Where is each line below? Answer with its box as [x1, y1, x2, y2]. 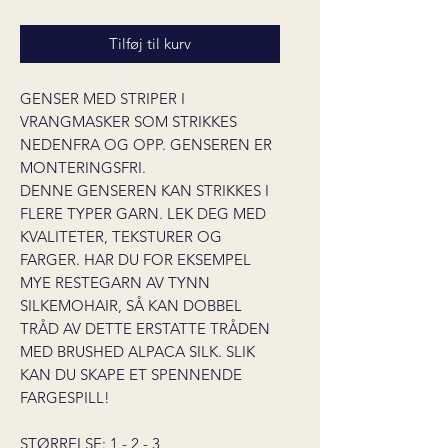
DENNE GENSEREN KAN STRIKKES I [20, 181, 269, 200]
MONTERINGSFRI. [20, 158, 146, 177]
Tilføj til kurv [109, 34, 191, 53]
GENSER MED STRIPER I [20, 89, 185, 108]
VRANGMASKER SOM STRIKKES [20, 112, 237, 131]
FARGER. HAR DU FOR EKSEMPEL [20, 250, 251, 269]
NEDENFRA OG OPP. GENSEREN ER [20, 135, 272, 154]
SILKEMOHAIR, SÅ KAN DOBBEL [20, 296, 242, 315]
